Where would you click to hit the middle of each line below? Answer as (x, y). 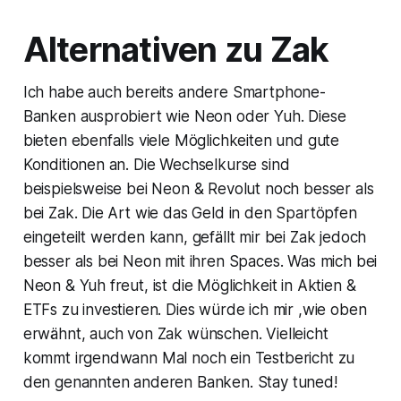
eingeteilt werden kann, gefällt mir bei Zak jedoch (195, 237)
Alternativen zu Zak (176, 49)
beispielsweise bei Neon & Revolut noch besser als (198, 188)
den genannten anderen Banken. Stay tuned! (180, 382)
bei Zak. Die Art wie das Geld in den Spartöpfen (190, 213)
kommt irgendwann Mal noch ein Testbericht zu (189, 358)
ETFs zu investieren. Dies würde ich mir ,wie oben (195, 309)
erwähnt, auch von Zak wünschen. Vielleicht (175, 333)
